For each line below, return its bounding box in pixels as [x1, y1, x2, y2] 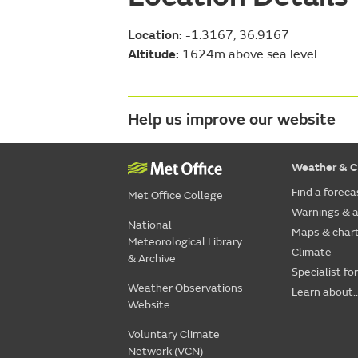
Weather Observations [128, 280, 243, 295]
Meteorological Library [128, 234, 242, 249]
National [128, 217, 172, 232]
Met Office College [128, 188, 223, 202]
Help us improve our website [128, 109, 336, 129]
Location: [128, 26, 182, 43]
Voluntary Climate [128, 327, 220, 341]
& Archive [128, 251, 176, 265]
